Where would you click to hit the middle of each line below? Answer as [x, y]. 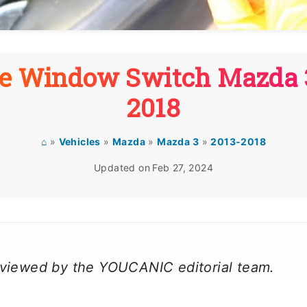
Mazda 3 [178, 142]
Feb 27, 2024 [183, 168]
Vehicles [79, 142]
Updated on [122, 168]
